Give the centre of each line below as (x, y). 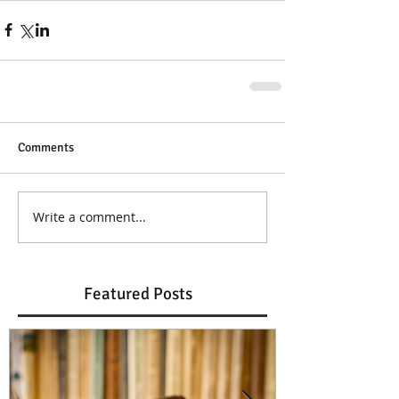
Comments (46, 147)
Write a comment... (90, 217)
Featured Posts (138, 293)
